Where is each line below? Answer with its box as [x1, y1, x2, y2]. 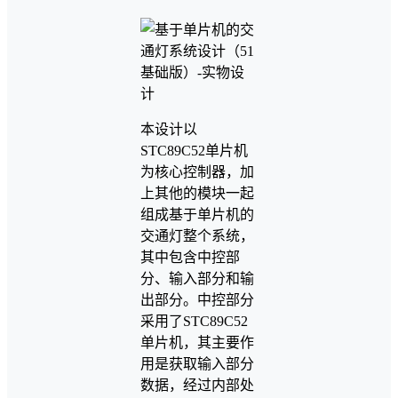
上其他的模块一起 [140, 186, 254, 202]
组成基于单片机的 [140, 207, 254, 223]
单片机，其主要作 [140, 335, 254, 351]
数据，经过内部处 [140, 378, 254, 394]
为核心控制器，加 [140, 164, 254, 180]
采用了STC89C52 [140, 314, 248, 330]
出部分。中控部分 [140, 292, 254, 308]
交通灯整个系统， [140, 228, 254, 244]
